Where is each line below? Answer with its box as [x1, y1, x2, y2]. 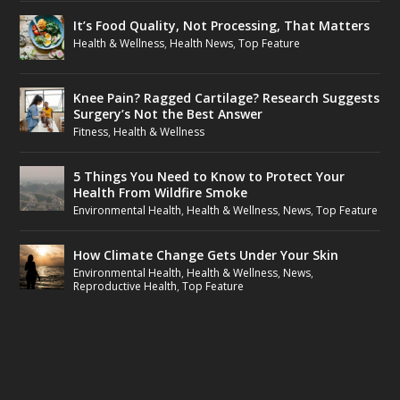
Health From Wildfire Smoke [73, 183, 248, 201]
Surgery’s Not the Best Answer [73, 104, 263, 122]
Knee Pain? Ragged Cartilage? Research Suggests [73, 88, 380, 106]
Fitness [73, 123, 109, 139]
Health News [170, 35, 234, 51]
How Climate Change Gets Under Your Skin [73, 246, 339, 263]
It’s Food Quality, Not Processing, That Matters [73, 16, 371, 34]
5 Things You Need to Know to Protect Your [73, 167, 346, 185]
